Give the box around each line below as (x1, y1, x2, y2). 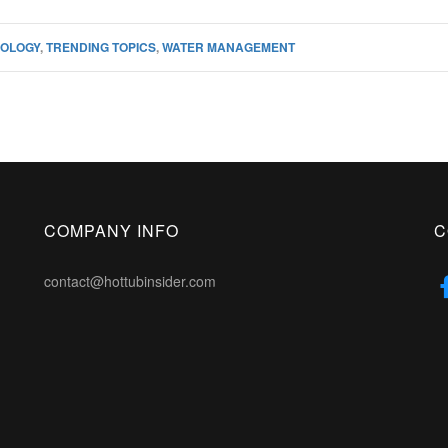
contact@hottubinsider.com (44, 271, 216, 291)
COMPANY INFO (44, 219, 179, 242)
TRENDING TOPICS (46, 38, 156, 56)
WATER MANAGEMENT (162, 38, 295, 56)
